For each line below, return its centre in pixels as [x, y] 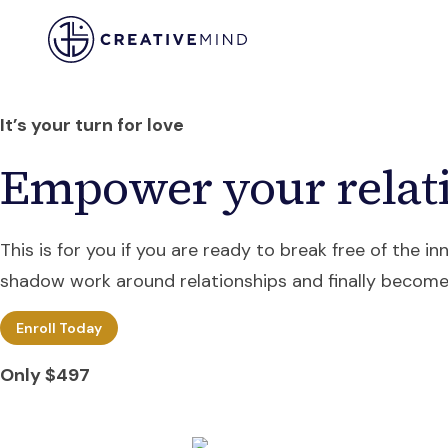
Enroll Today [59, 328]
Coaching [367, 39]
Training [272, 39]
